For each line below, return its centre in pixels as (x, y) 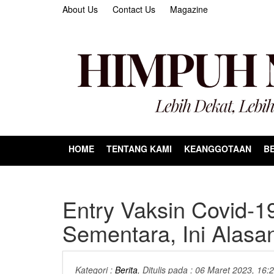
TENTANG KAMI (139, 148)
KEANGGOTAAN (218, 148)
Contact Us (134, 9)
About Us (80, 9)
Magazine (189, 9)
